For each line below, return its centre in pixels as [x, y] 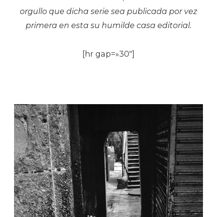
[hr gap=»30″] [108, 54]
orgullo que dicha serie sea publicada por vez [108, 11]
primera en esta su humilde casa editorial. [108, 25]
